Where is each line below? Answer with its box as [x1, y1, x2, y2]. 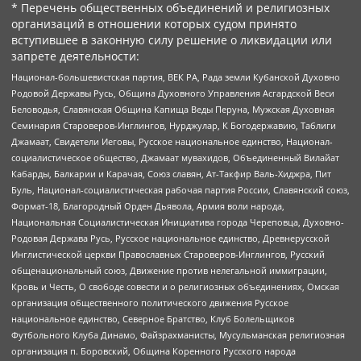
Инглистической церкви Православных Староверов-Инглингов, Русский [11, 247, 325, 260]
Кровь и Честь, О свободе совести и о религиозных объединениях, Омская [11, 280, 339, 293]
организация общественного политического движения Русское [11, 296, 288, 309]
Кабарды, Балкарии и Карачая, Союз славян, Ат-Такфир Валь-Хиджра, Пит [11, 167, 331, 180]
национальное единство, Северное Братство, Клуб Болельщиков [11, 312, 294, 325]
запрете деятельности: [11, 48, 139, 64]
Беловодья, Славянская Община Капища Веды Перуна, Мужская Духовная [11, 102, 334, 115]
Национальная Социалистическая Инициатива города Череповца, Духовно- [11, 215, 344, 228]
